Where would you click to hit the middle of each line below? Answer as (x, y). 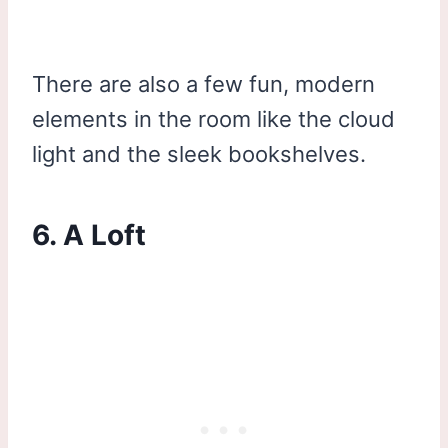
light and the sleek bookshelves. (199, 153)
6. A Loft (89, 234)
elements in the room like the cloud (213, 118)
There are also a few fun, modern (203, 83)
